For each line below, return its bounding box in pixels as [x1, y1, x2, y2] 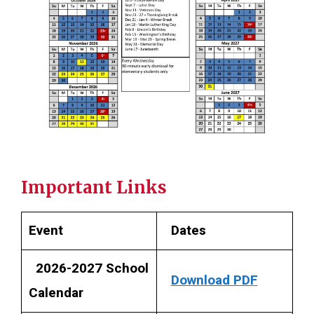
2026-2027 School [35, 258, 149, 278]
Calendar [28, 282, 83, 303]
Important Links [21, 176, 167, 198]
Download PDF [170, 270, 258, 290]
